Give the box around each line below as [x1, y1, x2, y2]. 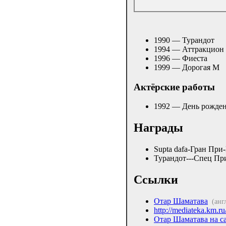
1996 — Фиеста [154, 53, 207, 63]
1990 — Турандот [154, 35, 214, 44]
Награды [134, 121, 183, 135]
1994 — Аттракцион [154, 44, 224, 53]
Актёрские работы [134, 81, 215, 92]
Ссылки [134, 173, 178, 187]
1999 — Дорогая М [154, 63, 219, 72]
